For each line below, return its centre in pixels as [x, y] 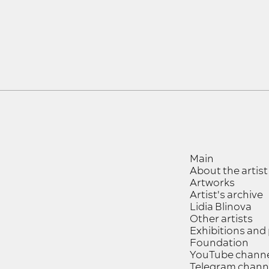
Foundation [219, 243]
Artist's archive [226, 195]
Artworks [212, 183]
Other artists [221, 219]
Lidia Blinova [221, 207]
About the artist [229, 171]
